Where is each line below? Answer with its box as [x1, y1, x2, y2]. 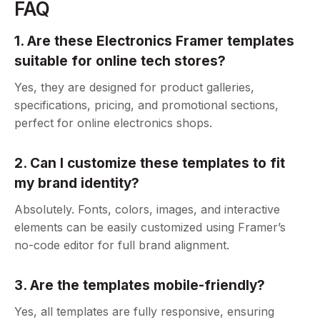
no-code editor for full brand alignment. [14, 238, 229, 253]
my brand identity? [14, 175, 140, 192]
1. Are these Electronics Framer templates [14, 33, 295, 50]
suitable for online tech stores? [14, 53, 226, 70]
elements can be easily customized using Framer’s [14, 220, 286, 235]
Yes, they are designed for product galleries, [14, 80, 254, 95]
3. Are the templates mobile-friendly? [14, 277, 266, 294]
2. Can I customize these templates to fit [14, 155, 286, 172]
